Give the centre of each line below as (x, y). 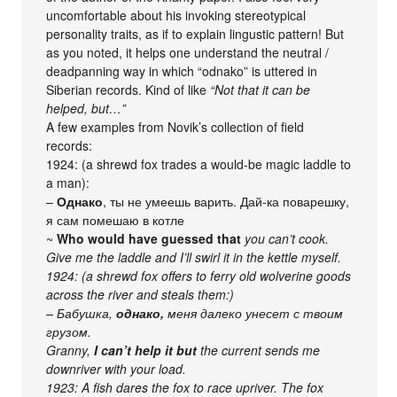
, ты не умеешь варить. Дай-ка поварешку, (226, 202)
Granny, (70, 350)
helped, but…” (86, 109)
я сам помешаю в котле (116, 220)
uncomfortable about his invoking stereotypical (176, 16)
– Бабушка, (82, 313)
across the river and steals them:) (140, 295)
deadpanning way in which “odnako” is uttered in (182, 71)
